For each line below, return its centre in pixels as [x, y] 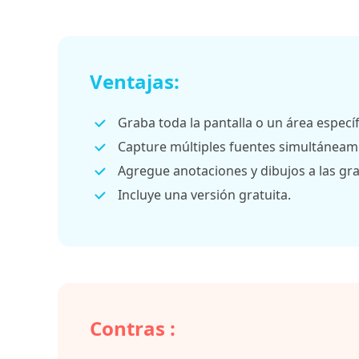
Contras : [133, 328]
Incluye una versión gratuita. [204, 195]
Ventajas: [135, 81]
